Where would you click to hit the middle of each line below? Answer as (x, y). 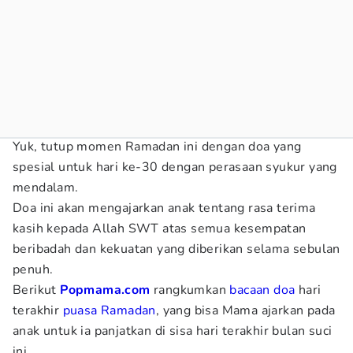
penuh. (33, 269)
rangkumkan (190, 290)
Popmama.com (105, 290)
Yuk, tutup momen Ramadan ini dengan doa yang (157, 147)
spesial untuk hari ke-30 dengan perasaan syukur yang (175, 167)
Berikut (37, 290)
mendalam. (46, 188)
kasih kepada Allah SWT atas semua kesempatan (160, 229)
